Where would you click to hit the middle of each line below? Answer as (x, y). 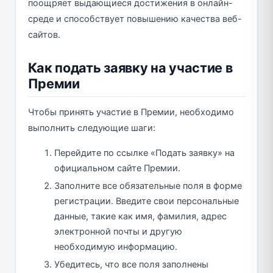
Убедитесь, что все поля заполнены (131, 264)
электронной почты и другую (118, 231)
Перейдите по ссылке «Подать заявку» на (144, 153)
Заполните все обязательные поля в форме (148, 186)
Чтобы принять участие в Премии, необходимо (131, 112)
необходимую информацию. (116, 246)
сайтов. (44, 34)
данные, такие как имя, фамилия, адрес (140, 216)
